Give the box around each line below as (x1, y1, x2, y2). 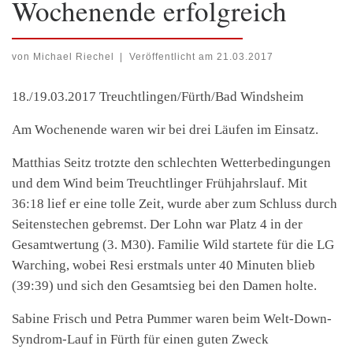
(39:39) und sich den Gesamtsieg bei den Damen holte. (12, 278, 317, 294)
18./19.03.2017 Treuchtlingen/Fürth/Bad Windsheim (12, 89, 303, 105)
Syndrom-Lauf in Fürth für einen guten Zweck (12, 332, 269, 347)
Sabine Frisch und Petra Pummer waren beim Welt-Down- (12, 311, 332, 327)
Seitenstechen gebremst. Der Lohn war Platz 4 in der (12, 217, 303, 232)
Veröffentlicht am (128, 51, 217, 62)
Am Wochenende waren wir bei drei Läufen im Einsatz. (12, 122, 321, 138)
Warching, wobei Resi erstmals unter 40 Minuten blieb (12, 258, 315, 273)
